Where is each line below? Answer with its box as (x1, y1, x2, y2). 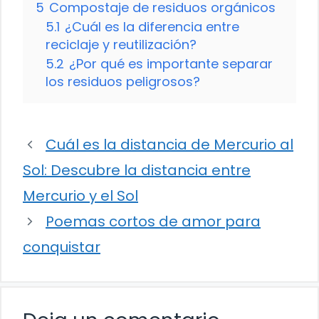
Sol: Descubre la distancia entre (23, 160, 251, 181)
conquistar (23, 237, 100, 258)
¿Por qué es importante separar (69, 55, 273, 73)
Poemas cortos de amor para (46, 211, 261, 232)
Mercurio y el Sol (23, 186, 138, 206)
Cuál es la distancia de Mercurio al (46, 135, 293, 155)
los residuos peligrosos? (46, 73, 200, 91)
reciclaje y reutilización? (46, 36, 197, 54)
